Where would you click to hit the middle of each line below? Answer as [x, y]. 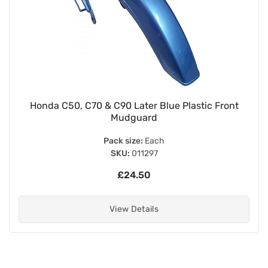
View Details [134, 209]
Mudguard [134, 117]
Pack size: [123, 141]
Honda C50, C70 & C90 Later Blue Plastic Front [134, 105]
